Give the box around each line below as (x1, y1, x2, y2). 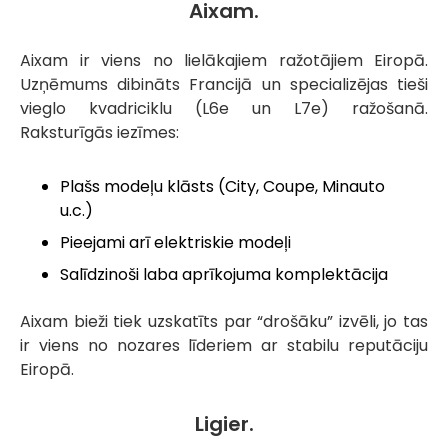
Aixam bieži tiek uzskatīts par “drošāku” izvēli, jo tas (20, 310, 428, 334)
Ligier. (194, 410, 254, 439)
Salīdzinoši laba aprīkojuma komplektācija (60, 263, 388, 287)
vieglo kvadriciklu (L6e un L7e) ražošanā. (20, 97, 428, 121)
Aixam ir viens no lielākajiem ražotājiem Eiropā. (20, 49, 428, 73)
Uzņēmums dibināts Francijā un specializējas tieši (20, 73, 428, 97)
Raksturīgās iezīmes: (20, 121, 179, 145)
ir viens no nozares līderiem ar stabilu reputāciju (20, 334, 428, 358)
